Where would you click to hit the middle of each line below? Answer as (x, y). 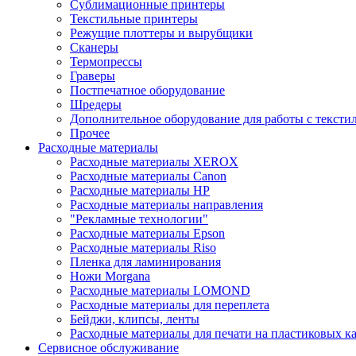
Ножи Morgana (110, 276)
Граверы (93, 76)
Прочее (90, 133)
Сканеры (94, 47)
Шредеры (96, 104)
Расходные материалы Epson (147, 233)
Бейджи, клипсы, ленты (135, 319)
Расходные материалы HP (140, 190)
